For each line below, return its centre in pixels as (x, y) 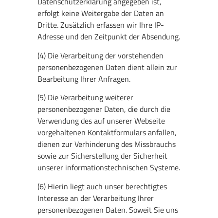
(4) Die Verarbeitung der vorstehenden (101, 55)
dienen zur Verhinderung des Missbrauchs (107, 144)
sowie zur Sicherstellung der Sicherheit (103, 156)
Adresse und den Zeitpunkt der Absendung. (109, 37)
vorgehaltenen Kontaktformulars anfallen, (107, 133)
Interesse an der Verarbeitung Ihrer (96, 198)
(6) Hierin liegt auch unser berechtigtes (102, 186)
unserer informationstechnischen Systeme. (109, 168)
